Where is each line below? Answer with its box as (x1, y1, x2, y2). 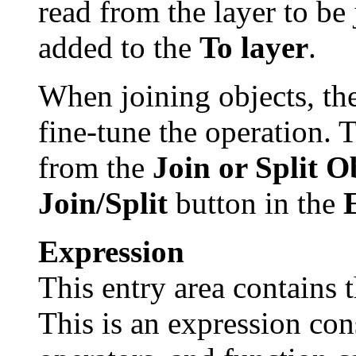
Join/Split (38, 185, 168, 220)
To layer (199, 29, 308, 64)
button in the (168, 185, 343, 220)
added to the (38, 29, 199, 64)
